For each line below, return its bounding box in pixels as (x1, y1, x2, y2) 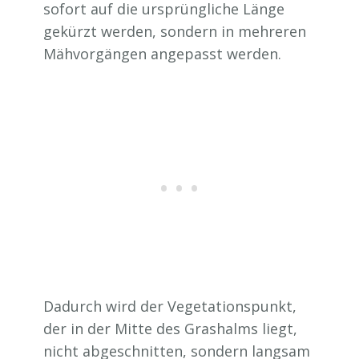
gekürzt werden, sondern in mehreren (43, 22, 306, 42)
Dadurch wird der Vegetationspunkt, (43, 296, 296, 317)
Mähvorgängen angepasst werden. (43, 44, 281, 64)
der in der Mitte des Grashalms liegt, (43, 319, 297, 339)
